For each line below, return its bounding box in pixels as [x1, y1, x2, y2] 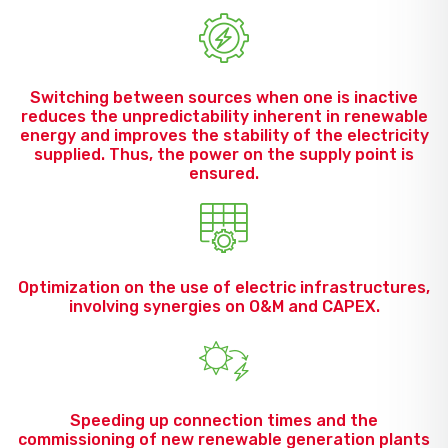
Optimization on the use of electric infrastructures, [18, 278, 430, 297]
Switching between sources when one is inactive [30, 88, 418, 107]
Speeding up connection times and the [70, 411, 378, 430]
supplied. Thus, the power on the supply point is [34, 145, 414, 164]
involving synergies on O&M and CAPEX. [68, 297, 380, 316]
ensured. [189, 164, 259, 183]
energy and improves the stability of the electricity [19, 126, 429, 145]
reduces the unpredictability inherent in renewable [20, 107, 428, 126]
